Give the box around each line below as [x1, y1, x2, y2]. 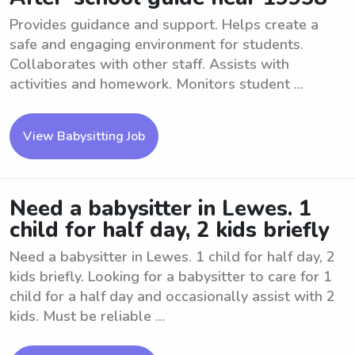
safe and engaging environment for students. [10, 35, 303, 54]
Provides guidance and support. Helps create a [10, 15, 319, 34]
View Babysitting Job [23, 128, 145, 145]
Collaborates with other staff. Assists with [10, 55, 289, 74]
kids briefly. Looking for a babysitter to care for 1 [10, 267, 332, 286]
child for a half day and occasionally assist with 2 [10, 287, 335, 306]
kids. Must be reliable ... [10, 307, 165, 326]
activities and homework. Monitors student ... [10, 74, 303, 94]
